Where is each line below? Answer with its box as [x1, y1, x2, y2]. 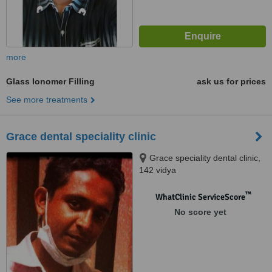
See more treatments [6, 95, 87, 104]
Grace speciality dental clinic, [149, 153, 260, 163]
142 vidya [139, 165, 176, 175]
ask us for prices [197, 76, 266, 86]
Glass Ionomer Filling [6, 76, 95, 86]
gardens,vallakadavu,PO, [139, 177, 236, 187]
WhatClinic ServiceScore [155, 192, 245, 202]
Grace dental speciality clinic [6, 131, 156, 143]
